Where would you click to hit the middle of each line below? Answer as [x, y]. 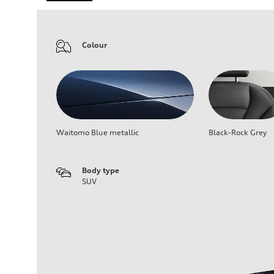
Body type [101, 171]
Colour [94, 45]
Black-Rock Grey [238, 133]
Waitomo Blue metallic [98, 133]
